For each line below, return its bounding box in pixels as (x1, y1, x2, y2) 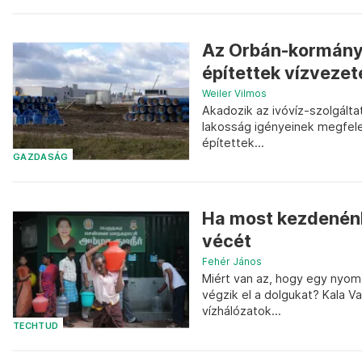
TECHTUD (13, 320, 59, 331)
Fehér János (202, 255, 262, 268)
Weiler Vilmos (202, 86, 267, 99)
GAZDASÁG (13, 152, 69, 163)
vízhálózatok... (202, 304, 281, 318)
